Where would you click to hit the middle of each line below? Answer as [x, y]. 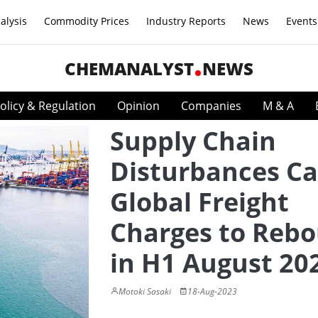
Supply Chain [193, 141]
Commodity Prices [87, 21]
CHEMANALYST [129, 68]
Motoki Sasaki [145, 291]
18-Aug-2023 [212, 291]
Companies [211, 106]
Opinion [138, 106]
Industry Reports [186, 21]
